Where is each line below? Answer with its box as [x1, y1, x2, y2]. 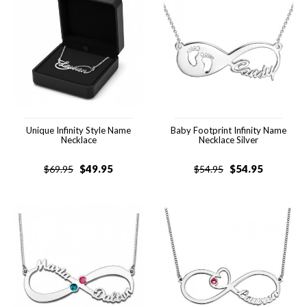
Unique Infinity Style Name [26, 125, 131, 136]
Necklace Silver [199, 134, 258, 145]
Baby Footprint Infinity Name [171, 125, 286, 136]
